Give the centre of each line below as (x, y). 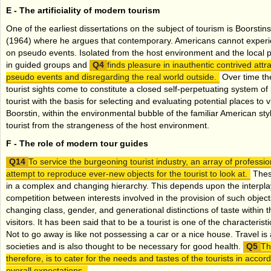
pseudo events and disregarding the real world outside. (111, 77)
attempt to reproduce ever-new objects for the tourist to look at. (127, 173)
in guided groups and (48, 64)
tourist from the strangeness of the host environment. (108, 125)
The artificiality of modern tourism (90, 10)
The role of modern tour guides (84, 143)
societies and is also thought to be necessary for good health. (125, 246)
